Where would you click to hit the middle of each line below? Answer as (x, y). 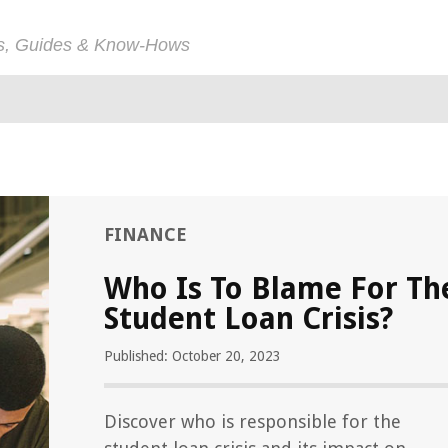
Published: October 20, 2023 (192, 356)
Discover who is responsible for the (252, 421)
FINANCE (145, 234)
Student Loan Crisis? (248, 318)
